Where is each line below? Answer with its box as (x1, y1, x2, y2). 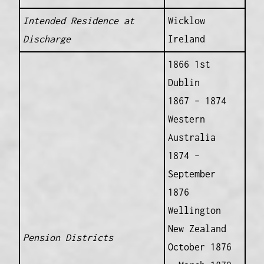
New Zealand (167, 223, 226, 235)
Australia (167, 132, 216, 143)
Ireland (167, 34, 205, 45)
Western (167, 114, 205, 125)
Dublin (167, 77, 200, 88)
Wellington (167, 205, 221, 216)
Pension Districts (22, 232, 113, 243)
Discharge (22, 34, 71, 45)
